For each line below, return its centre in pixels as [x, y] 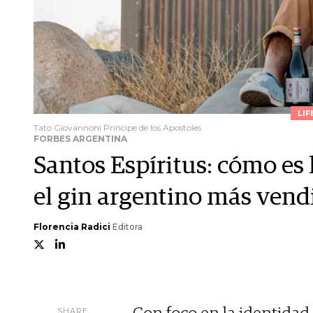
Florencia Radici [72, 227]
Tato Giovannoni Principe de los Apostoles [117, 128]
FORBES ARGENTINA [80, 139]
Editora [126, 227]
